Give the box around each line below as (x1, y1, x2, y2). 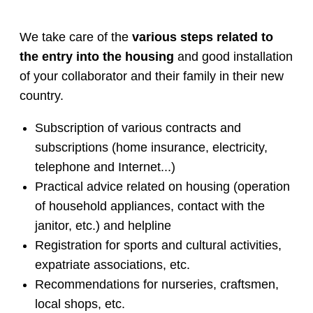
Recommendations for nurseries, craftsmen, (34, 277, 279, 292)
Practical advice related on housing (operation (34, 180, 290, 194)
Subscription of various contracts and (34, 121, 241, 136)
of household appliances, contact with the (34, 199, 265, 214)
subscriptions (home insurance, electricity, (34, 140, 268, 155)
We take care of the (20, 30, 132, 45)
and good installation (174, 50, 293, 64)
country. (20, 89, 64, 103)
